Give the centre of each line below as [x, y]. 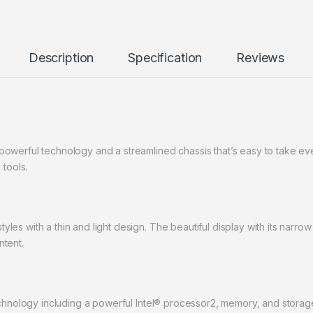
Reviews [261, 58]
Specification [165, 58]
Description [61, 58]
